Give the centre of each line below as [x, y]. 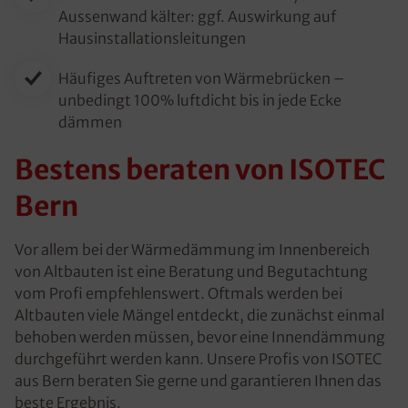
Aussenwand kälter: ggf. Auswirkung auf [197, 16]
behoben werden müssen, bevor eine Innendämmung [200, 337]
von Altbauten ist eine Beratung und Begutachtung [191, 271]
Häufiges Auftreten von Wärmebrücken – [201, 78]
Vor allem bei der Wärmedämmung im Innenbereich [192, 250]
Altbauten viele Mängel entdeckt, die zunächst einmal [199, 315]
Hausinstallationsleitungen [152, 38]
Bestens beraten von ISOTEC [200, 169]
